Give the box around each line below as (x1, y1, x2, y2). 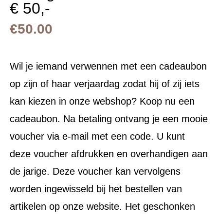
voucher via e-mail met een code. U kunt (10, 131, 185, 142)
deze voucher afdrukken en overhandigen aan (10, 148, 208, 160)
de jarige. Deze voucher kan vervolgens (10, 166, 181, 177)
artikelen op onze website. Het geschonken (10, 201, 195, 212)
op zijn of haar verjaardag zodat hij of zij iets (10, 78, 200, 90)
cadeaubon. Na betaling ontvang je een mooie (10, 113, 208, 125)
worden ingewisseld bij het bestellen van (10, 183, 182, 195)
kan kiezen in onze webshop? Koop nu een (10, 96, 195, 107)
